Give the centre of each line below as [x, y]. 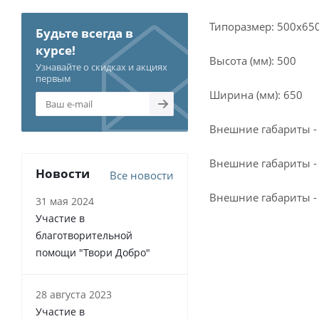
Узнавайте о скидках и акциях [101, 67]
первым [53, 78]
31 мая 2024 [65, 201]
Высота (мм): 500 [253, 61]
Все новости [142, 175]
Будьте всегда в [84, 33]
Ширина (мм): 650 [256, 95]
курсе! [56, 50]
